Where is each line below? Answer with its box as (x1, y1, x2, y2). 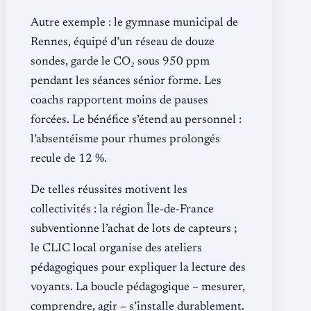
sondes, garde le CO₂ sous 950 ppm (31, 56, 210, 68)
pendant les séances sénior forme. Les (31, 75, 221, 87)
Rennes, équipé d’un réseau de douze (31, 36, 215, 49)
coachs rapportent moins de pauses (31, 94, 208, 107)
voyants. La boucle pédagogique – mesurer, (31, 281, 245, 294)
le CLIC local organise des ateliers (31, 242, 202, 255)
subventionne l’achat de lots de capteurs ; (31, 223, 237, 235)
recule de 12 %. (31, 153, 107, 165)
